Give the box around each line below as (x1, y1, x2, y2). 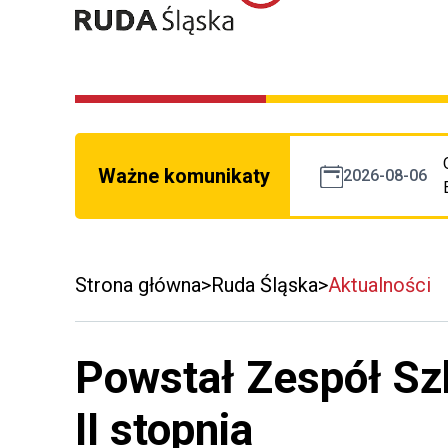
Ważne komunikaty (98, 164, 270, 189)
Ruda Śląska (211, 273, 318, 298)
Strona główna (75, 273, 201, 298)
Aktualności (328, 273, 431, 298)
